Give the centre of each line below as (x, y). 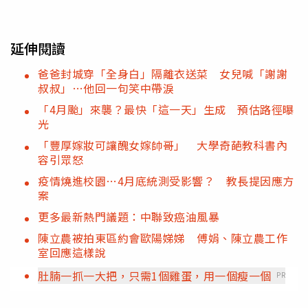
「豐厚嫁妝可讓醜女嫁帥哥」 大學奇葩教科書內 (163, 145)
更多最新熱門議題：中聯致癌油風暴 (129, 216)
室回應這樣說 (72, 252)
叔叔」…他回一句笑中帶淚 (106, 88)
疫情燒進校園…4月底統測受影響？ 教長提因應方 (166, 180)
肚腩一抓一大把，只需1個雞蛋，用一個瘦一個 (155, 275)
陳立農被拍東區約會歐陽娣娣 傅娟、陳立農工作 (163, 238)
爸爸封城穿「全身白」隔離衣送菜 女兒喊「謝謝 (163, 73)
